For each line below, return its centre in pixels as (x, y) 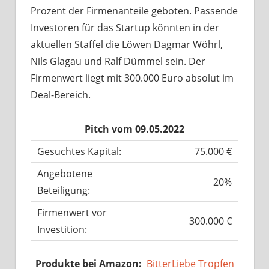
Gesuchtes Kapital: (79, 152)
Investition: (62, 230)
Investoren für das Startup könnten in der (125, 28)
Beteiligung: (63, 191)
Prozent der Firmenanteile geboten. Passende (134, 11)
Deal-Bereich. (61, 95)
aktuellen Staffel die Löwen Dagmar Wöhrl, (127, 45)
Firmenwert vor (72, 213)
